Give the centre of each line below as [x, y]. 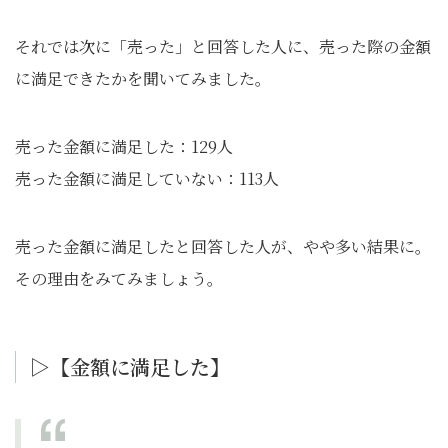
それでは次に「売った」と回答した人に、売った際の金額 [223, 46]
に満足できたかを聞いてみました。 [143, 78]
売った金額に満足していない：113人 [147, 178]
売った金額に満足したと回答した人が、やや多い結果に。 [223, 246]
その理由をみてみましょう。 [119, 278]
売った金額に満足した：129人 [124, 146]
